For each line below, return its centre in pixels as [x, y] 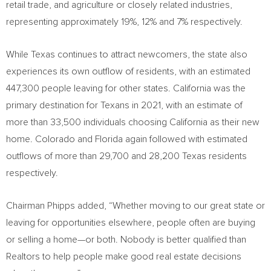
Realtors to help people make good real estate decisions [124, 256]
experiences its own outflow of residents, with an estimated [128, 71]
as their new [233, 122]
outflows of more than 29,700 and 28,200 [94, 156]
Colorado [55, 139]
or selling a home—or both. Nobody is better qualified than [126, 240]
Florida [109, 139]
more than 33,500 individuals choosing [88, 122]
